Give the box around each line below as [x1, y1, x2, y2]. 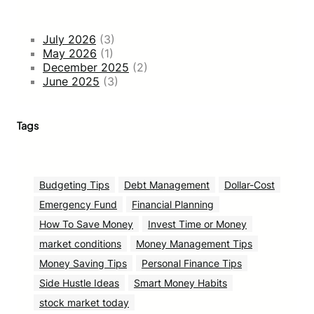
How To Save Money [39, 217, 133, 230]
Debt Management [124, 178, 210, 191]
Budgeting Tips [39, 178, 109, 191]
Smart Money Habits [134, 276, 227, 289]
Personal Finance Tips [142, 257, 242, 269]
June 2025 [43, 74, 100, 88]
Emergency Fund [39, 198, 117, 210]
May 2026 [43, 46, 97, 60]
